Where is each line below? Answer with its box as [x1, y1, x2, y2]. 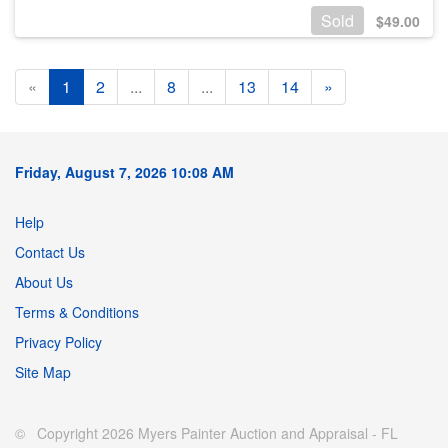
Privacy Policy [15, 332, 102, 353]
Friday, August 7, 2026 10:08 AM [15, 162, 234, 183]
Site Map [15, 362, 71, 383]
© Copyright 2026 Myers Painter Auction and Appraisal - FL [15, 423, 398, 444]
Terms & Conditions [15, 302, 139, 323]
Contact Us [15, 242, 85, 263]
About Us [15, 272, 73, 293]
